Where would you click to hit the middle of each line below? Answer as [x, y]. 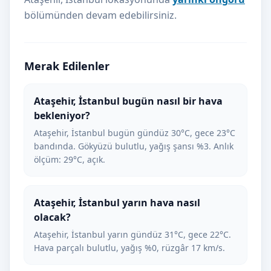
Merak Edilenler [67, 66]
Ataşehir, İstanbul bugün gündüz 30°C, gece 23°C [135, 133]
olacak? [52, 217]
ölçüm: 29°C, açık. [70, 159]
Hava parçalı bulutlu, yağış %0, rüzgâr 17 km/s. [129, 248]
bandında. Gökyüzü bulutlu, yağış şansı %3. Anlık [134, 146]
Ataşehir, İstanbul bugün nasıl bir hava [128, 101]
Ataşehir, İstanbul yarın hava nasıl [117, 203]
